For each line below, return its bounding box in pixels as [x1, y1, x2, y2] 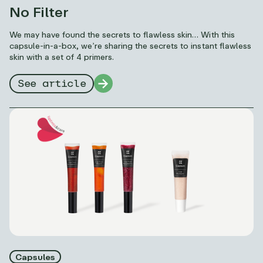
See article [18, 79, 86, 90]
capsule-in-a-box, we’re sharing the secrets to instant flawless [9, 40, 251, 50]
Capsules [15, 252, 56, 262]
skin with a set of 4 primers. [9, 51, 114, 62]
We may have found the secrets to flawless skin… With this [9, 29, 235, 39]
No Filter [9, 2, 69, 20]
